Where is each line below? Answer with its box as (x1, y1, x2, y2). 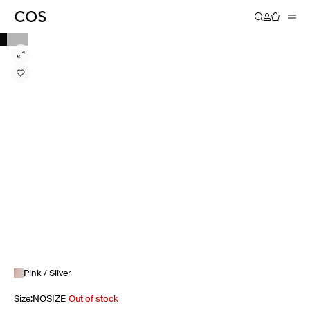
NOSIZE (33, 295, 66, 304)
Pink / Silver (24, 268, 71, 278)
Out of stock (69, 295, 118, 304)
